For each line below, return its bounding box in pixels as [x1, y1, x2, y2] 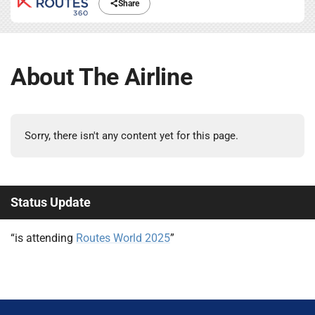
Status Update [11, 195, 91, 210]
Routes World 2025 [76, 231, 170, 245]
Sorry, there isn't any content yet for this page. [25, 129, 238, 143]
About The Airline [11, 63, 193, 91]
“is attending [11, 231, 76, 245]
